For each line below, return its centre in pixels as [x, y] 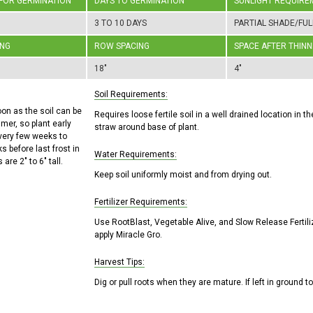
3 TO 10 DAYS [121, 23]
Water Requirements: [136, 154]
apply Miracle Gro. [128, 235]
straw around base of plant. [147, 127]
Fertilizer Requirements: [141, 202]
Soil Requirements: [131, 94]
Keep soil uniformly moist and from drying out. [183, 175]
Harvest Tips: [119, 262]
